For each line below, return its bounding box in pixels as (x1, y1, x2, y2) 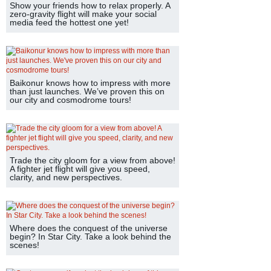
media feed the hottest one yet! (10, 18, 129, 27)
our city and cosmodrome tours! (10, 95, 131, 105)
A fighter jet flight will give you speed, (10, 164, 150, 174)
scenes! (10, 240, 39, 250)
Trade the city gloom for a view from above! (10, 155, 175, 165)
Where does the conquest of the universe (10, 223, 168, 233)
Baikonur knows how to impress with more (10, 78, 171, 88)
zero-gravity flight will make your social (10, 9, 157, 19)
